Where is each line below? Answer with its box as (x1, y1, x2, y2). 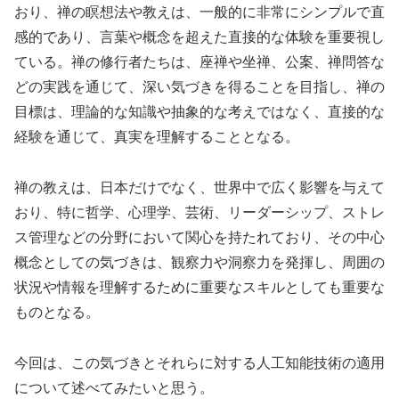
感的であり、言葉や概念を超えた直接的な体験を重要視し (14, 29, 385, 45)
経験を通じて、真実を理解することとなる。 (14, 129, 299, 145)
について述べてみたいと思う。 (14, 379, 214, 395)
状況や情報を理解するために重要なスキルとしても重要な (14, 280, 385, 296)
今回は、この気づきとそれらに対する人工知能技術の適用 (14, 354, 385, 370)
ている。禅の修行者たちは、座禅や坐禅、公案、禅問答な (14, 54, 385, 70)
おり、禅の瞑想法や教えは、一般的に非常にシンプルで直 (14, 4, 385, 20)
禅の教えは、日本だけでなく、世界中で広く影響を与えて (14, 180, 385, 196)
